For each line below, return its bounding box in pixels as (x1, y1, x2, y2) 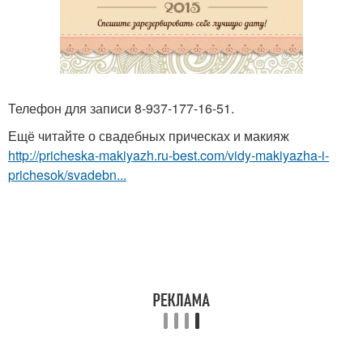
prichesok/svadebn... (8, 165, 126, 185)
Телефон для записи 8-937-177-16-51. (8, 99, 234, 118)
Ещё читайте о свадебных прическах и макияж (8, 126, 289, 146)
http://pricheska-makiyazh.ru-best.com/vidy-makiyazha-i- (8, 146, 329, 165)
